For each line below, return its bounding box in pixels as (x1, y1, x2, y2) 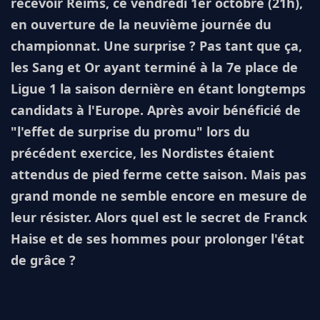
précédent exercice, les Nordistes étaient (11, 144, 274, 162)
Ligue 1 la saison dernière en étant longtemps (11, 80, 306, 98)
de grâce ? (11, 251, 76, 269)
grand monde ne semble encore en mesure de (11, 187, 307, 205)
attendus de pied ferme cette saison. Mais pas (11, 166, 306, 184)
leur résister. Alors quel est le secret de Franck (11, 209, 307, 226)
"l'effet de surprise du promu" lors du (11, 123, 250, 141)
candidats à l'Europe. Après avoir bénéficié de (11, 101, 301, 119)
